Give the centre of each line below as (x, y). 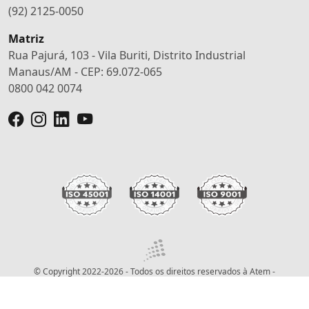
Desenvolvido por (131, 284)
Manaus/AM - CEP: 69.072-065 (85, 71)
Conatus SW (189, 284)
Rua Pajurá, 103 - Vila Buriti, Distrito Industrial (127, 55)
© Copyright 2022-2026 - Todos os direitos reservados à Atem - (154, 272)
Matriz (26, 38)
